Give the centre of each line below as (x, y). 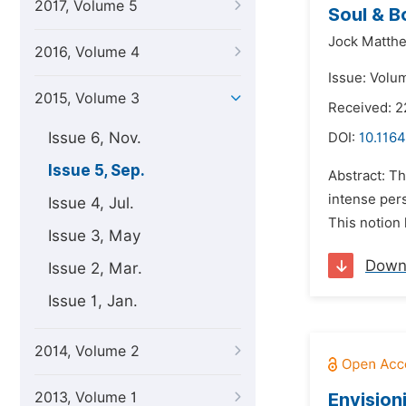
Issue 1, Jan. (93, 301)
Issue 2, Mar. (95, 268)
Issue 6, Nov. (95, 138)
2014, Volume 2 (87, 351)
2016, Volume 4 (87, 52)
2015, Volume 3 (87, 98)
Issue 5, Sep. (97, 170)
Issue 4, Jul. (91, 203)
